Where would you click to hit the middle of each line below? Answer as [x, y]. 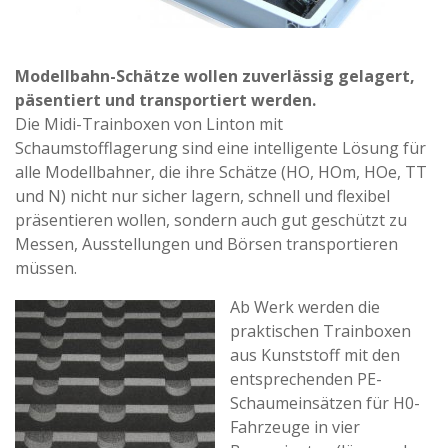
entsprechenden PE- [306, 379]
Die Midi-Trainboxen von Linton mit [149, 124]
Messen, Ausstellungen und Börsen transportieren [206, 244]
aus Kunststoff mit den [315, 355]
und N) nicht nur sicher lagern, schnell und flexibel [202, 196]
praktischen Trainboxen [320, 331]
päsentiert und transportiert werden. [165, 100]
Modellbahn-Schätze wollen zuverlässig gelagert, [215, 76]
